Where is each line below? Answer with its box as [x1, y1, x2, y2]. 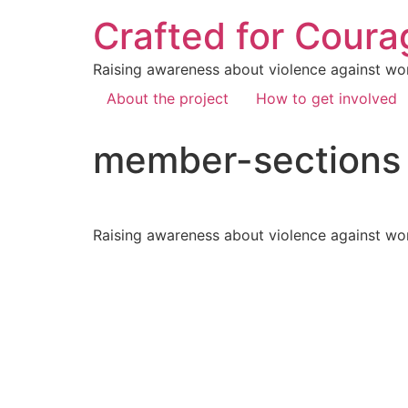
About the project [107, 89, 229, 107]
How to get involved [256, 89, 397, 107]
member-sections [93, 138, 401, 182]
